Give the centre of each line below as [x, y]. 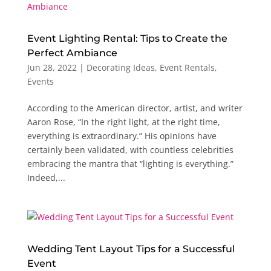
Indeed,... [46, 177]
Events [40, 81]
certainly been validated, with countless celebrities [130, 149]
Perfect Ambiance [72, 53]
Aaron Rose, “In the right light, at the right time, [123, 122]
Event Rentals [187, 67]
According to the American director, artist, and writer [135, 108]
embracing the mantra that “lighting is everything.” [130, 163]
